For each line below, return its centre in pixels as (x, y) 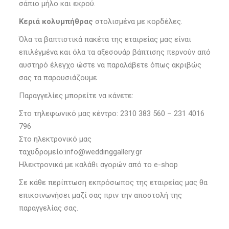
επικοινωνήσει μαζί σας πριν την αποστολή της (100, 196)
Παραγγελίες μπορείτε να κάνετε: (76, 96)
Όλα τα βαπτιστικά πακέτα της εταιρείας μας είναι (105, 40)
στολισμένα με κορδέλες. (138, 22)
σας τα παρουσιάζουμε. (59, 78)
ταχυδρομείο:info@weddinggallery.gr (80, 152)
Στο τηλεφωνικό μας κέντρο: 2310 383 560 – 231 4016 (111, 114)
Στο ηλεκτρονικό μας (55, 139)
